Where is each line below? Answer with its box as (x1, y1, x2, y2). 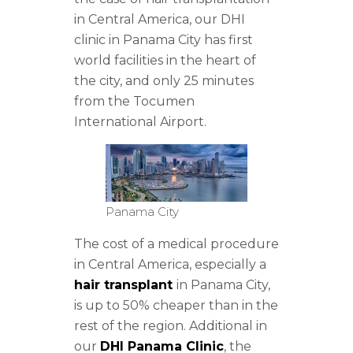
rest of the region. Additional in (74, 318, 267, 334)
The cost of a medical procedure (74, 236, 279, 252)
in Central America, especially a (74, 257, 266, 273)
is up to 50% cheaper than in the (74, 298, 278, 314)
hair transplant (74, 277, 176, 293)
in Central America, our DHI (74, 11, 245, 27)
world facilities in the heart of (74, 52, 256, 68)
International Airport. (74, 113, 206, 129)
